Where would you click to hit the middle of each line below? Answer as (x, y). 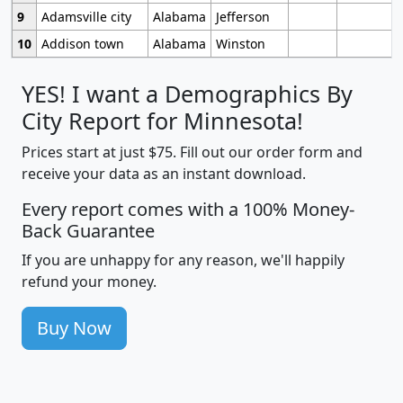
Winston (240, 43)
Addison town (82, 43)
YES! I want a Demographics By (187, 93)
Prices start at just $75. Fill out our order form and (192, 152)
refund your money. (89, 281)
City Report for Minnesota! (162, 120)
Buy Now (74, 327)
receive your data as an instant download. (164, 173)
